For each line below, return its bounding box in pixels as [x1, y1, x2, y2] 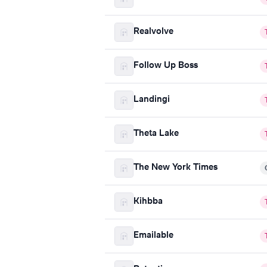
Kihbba [133, 197, 163, 206]
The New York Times [133, 163, 218, 172]
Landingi [133, 95, 170, 104]
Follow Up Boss [133, 61, 198, 70]
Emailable [133, 231, 173, 240]
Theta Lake [133, 129, 179, 138]
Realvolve [133, 27, 173, 36]
